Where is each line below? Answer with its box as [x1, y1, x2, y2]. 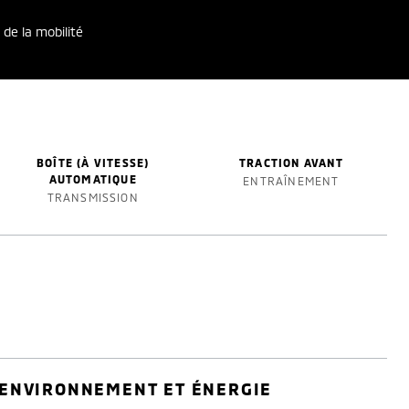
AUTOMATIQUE [48, 173, 137, 185]
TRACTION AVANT [238, 156, 343, 169]
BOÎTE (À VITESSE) [37, 156, 150, 169]
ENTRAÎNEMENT [243, 174, 340, 187]
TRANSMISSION [47, 191, 139, 204]
